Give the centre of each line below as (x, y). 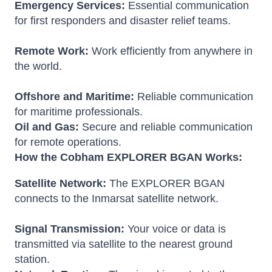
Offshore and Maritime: (74, 97)
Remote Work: (52, 51)
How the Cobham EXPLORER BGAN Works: (128, 158)
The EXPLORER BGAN (167, 184)
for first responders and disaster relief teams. (123, 21)
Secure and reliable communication (166, 127)
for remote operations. (68, 142)
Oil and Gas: (47, 127)
